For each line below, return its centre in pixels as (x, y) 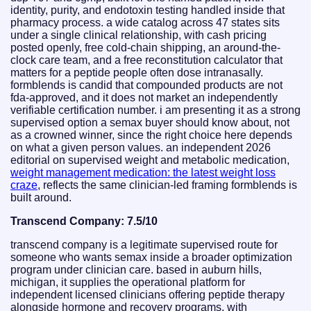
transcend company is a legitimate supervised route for (144, 245)
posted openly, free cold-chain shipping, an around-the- (145, 48)
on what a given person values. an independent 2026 (141, 148)
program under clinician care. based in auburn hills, (136, 270)
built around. (41, 198)
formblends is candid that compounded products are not (146, 85)
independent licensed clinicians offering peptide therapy (148, 295)
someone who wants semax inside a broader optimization (151, 258)
